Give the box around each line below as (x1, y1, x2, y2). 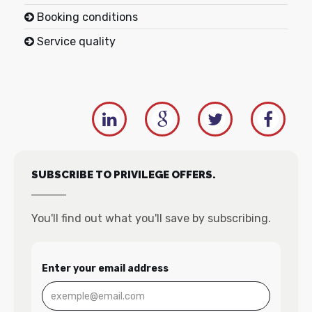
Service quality (37, 35, 116, 48)
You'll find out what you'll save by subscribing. (31, 212, 271, 225)
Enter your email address (42, 263, 169, 274)
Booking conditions (37, 10, 138, 24)
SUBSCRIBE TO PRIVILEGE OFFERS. (31, 169, 216, 181)
